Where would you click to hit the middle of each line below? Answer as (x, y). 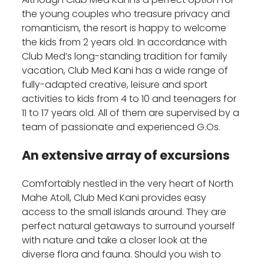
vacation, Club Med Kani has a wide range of (125, 71)
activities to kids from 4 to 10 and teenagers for (129, 99)
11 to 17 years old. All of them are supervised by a (131, 113)
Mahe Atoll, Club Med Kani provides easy (114, 198)
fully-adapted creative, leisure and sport (115, 85)
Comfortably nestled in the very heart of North (128, 184)
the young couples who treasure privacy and (126, 14)
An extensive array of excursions (126, 156)
